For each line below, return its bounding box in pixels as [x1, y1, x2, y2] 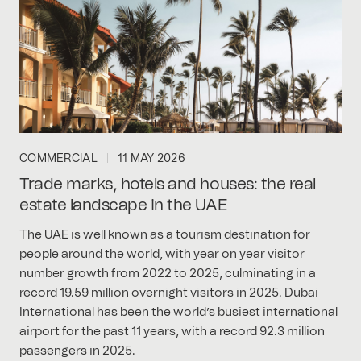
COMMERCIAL [19, 152, 98, 164]
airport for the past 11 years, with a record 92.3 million [19, 326, 325, 338]
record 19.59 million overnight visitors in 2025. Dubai [19, 287, 318, 300]
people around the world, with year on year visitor [19, 248, 305, 261]
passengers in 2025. [19, 345, 135, 358]
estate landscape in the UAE [19, 197, 227, 214]
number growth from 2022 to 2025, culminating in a [19, 268, 316, 280]
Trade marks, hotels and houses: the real [19, 176, 316, 193]
